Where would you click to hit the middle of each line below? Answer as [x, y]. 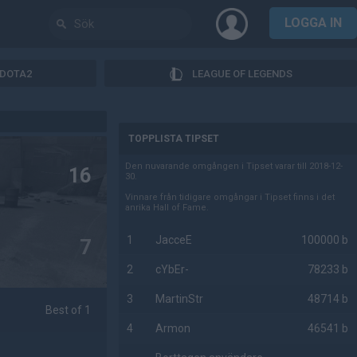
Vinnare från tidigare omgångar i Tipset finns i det [230, 197]
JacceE [174, 240]
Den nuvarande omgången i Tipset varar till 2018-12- [234, 166]
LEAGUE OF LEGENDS [242, 73]
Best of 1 [69, 310]
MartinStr [180, 299]
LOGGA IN [313, 23]
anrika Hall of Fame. [167, 208]
